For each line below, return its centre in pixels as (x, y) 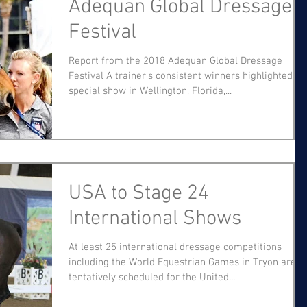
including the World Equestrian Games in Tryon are (182, 262)
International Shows (155, 219)
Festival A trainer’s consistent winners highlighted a (185, 76)
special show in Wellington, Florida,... (150, 91)
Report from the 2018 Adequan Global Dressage (175, 61)
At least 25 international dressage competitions (175, 247)
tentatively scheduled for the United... (152, 277)
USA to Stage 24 (139, 193)
